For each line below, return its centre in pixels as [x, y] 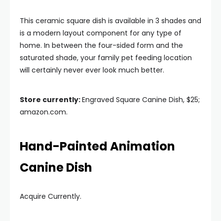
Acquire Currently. [51, 196]
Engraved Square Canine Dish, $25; [141, 100]
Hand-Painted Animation [97, 146]
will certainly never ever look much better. [92, 70]
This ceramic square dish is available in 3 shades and [110, 21]
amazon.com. [44, 112]
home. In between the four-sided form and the [101, 45]
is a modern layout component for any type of [101, 33]
